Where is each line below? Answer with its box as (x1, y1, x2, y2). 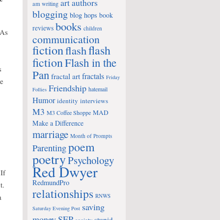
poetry (32, 150, 66, 167)
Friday (106, 74, 120, 81)
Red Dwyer (32, 162, 98, 181)
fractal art (51, 71, 80, 81)
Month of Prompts (70, 132, 112, 139)
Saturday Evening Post (32, 205, 80, 212)
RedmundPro (32, 178, 69, 187)
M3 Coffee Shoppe (47, 109, 91, 116)
